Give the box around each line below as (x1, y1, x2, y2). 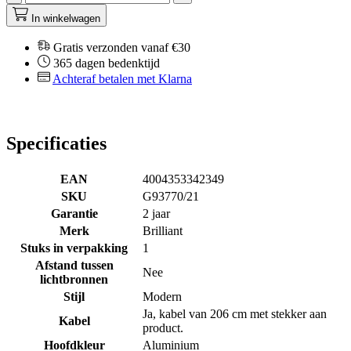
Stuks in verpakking (20, 241, 128, 255)
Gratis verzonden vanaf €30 (53, 40, 190, 54)
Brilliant (143, 223, 183, 237)
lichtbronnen (40, 272, 108, 286)
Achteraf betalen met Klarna (52, 71, 192, 85)
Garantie (50, 206, 98, 220)
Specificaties (6, 132, 107, 154)
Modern (143, 289, 182, 303)
